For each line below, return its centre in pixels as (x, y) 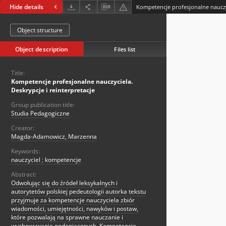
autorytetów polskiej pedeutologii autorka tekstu (78, 192)
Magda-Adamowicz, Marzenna (54, 137)
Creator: (23, 128)
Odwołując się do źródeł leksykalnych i (64, 183)
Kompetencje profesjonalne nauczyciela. (72, 82)
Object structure (40, 30)
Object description (42, 49)
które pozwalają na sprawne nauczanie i (67, 217)
